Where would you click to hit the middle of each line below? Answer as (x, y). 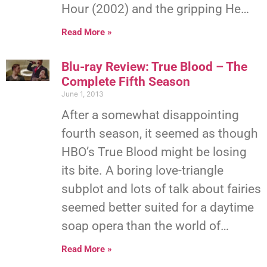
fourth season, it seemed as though (159, 133)
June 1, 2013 (82, 94)
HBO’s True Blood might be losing (154, 152)
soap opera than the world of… (145, 226)
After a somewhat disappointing (150, 115)
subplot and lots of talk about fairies (161, 189)
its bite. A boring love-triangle (142, 170)
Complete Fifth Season (125, 81)
